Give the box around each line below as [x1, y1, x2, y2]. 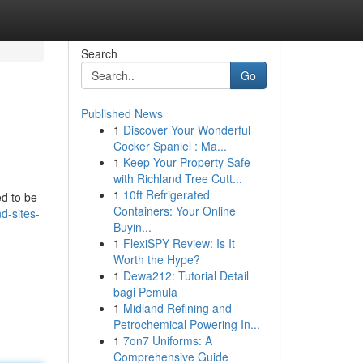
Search [80, 45, 117, 62]
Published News [80, 105, 163, 122]
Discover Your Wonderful [122, 122, 250, 138]
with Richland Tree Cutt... [113, 170, 242, 186]
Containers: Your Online [113, 203, 236, 219]
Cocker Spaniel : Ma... [113, 138, 227, 154]
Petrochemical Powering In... [113, 316, 260, 332]
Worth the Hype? [113, 251, 200, 267]
